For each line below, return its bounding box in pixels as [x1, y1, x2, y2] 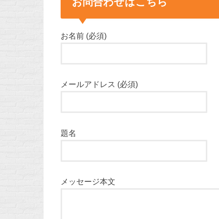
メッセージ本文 [61, 176, 115, 186]
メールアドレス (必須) [61, 80, 138, 89]
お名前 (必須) [61, 31, 107, 40]
